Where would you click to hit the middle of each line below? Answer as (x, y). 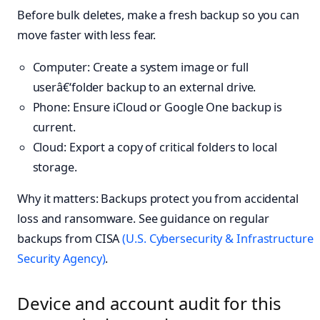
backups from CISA (70, 238)
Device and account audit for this (149, 303)
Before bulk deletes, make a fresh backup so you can (158, 15)
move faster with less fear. (87, 35)
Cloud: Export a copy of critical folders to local (155, 147)
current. (54, 127)
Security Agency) (61, 258)
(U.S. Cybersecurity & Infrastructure (218, 238)
